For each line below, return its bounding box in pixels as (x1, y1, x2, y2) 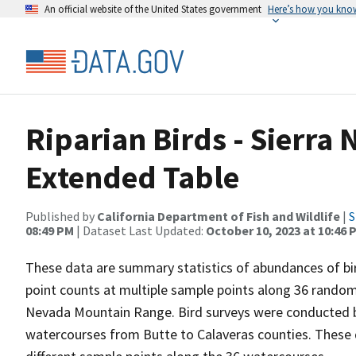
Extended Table (25, 157, 239, 197)
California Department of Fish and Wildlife (97, 208, 340, 224)
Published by (25, 208, 97, 224)
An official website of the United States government (44, 2, 261, 15)
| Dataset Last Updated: (74, 222, 206, 238)
